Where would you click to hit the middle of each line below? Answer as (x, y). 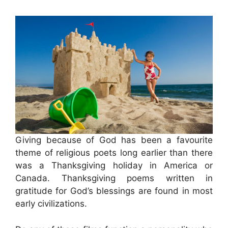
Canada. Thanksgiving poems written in (114, 178)
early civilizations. (51, 204)
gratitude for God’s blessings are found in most (114, 191)
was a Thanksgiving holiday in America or (114, 166)
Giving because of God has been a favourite (114, 140)
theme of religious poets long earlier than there (114, 153)
